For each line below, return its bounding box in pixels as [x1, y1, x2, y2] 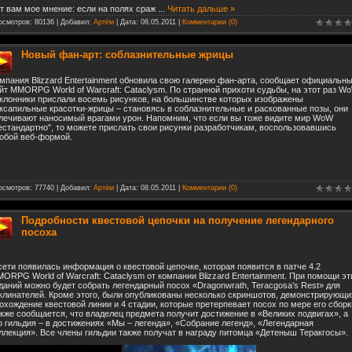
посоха [21, 226, 57, 238]
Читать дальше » [167, 4, 235, 13]
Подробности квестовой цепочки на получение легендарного [21, 214, 334, 226]
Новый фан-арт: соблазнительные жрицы [21, 49, 233, 60]
